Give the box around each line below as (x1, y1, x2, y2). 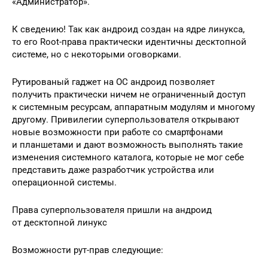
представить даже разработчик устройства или (12, 164, 214, 175)
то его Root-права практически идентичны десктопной (12, 36, 246, 47)
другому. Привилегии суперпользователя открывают (12, 114, 239, 125)
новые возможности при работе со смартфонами (12, 126, 223, 138)
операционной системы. (12, 176, 117, 188)
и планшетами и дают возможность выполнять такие (12, 139, 243, 150)
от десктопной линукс (12, 217, 107, 228)
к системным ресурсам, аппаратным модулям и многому (12, 101, 255, 112)
